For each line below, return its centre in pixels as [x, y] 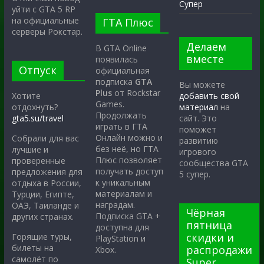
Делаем [207, 47]
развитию [199, 141]
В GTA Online [121, 48]
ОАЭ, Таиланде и [45, 206]
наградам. [115, 205]
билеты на [32, 248]
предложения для [47, 172]
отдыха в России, [46, 183]
